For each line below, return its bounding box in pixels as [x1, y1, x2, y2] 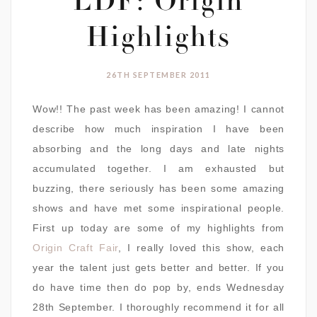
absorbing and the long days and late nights [33, 143, 284, 155]
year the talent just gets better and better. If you [33, 262, 284, 274]
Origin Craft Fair [33, 242, 119, 254]
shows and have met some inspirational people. [33, 202, 284, 214]
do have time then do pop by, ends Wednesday [33, 282, 284, 294]
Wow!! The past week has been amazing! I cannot [33, 103, 284, 115]
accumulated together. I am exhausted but [33, 163, 284, 175]
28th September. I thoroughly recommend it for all [33, 301, 284, 313]
